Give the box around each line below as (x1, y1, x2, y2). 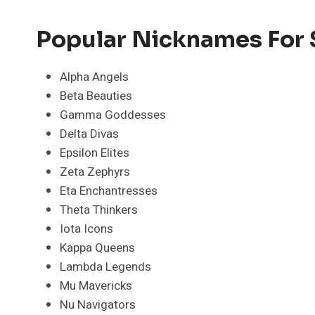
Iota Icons (60, 219, 113, 238)
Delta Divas (60, 124, 119, 143)
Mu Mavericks (60, 276, 132, 295)
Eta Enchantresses (60, 181, 157, 200)
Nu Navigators (60, 295, 136, 314)
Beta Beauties (60, 86, 132, 105)
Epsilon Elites (60, 143, 129, 162)
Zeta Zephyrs (60, 162, 130, 181)
